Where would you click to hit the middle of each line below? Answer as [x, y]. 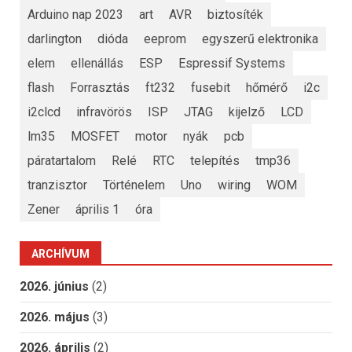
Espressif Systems [232, 63]
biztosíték [235, 14]
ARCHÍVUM [60, 254]
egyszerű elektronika [260, 38]
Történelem [134, 185]
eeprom [165, 38]
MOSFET [95, 136]
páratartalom [62, 160]
